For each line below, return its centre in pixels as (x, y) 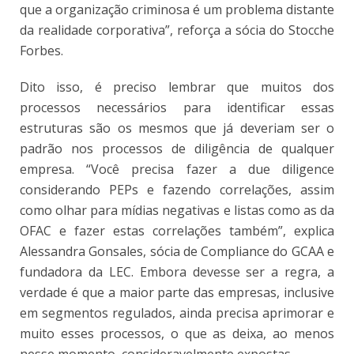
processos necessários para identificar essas (177, 107)
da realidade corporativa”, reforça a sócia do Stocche (177, 30)
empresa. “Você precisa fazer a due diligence (177, 169)
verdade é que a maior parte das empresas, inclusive (177, 292)
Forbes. (41, 50)
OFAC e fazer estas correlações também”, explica (177, 230)
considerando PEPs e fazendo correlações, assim (177, 189)
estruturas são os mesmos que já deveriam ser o (177, 128)
